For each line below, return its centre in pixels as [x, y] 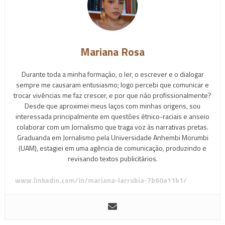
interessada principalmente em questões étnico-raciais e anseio [113, 117]
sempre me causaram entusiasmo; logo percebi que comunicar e [113, 85]
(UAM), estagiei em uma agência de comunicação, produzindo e [113, 148]
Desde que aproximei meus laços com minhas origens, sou [113, 106]
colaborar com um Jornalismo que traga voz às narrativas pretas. [113, 127]
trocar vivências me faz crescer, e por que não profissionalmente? [113, 95]
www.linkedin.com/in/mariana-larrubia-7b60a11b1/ [101, 180]
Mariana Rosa [113, 52]
